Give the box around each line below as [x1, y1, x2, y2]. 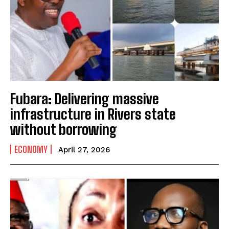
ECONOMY [14, 144, 48, 155]
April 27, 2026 [58, 145, 110, 155]
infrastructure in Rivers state [10, 105, 176, 123]
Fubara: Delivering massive [10, 90, 159, 108]
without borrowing [10, 121, 120, 139]
